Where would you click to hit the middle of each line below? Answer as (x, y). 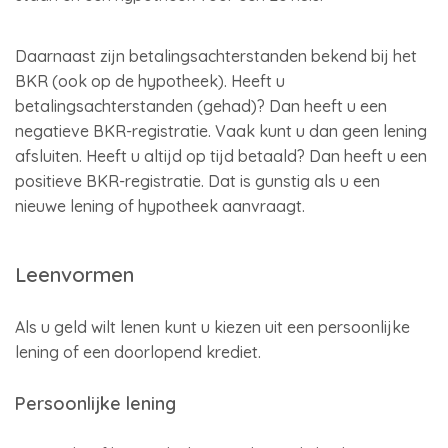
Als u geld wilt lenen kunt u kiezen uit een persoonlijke (212, 327)
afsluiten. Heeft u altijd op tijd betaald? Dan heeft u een (221, 156)
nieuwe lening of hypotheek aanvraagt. (160, 206)
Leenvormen (74, 274)
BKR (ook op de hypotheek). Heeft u (150, 81)
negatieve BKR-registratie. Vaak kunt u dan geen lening (221, 131)
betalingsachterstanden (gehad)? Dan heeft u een (201, 106)
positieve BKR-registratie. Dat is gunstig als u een (197, 181)
